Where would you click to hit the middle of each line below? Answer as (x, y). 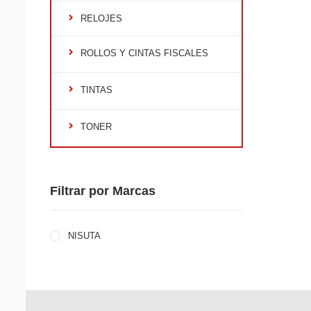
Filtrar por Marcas (103, 191)
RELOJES (101, 18)
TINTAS (96, 90)
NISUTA (83, 236)
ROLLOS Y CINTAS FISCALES (144, 53)
